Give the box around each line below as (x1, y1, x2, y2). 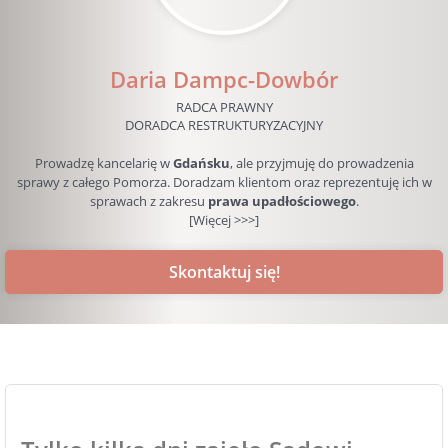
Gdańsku (172, 154, 230, 172)
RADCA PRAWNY (175, 98, 273, 116)
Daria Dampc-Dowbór (110, 64, 338, 94)
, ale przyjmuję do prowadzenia (229, 154, 414, 172)
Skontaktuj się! (168, 261, 280, 283)
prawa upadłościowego (207, 192, 356, 210)
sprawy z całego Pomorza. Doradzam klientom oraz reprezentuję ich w (16, 173, 432, 191)
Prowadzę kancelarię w (34, 154, 173, 172)
